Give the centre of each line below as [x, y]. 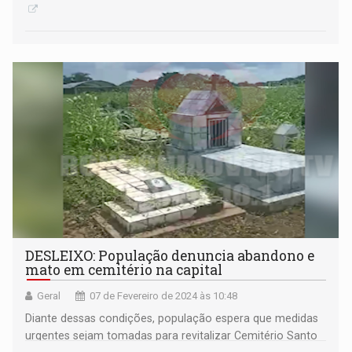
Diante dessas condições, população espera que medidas [172, 319]
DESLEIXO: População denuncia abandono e [170, 256]
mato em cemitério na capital [124, 270]
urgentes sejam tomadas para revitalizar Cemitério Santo [172, 336]
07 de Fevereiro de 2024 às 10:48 [164, 296]
